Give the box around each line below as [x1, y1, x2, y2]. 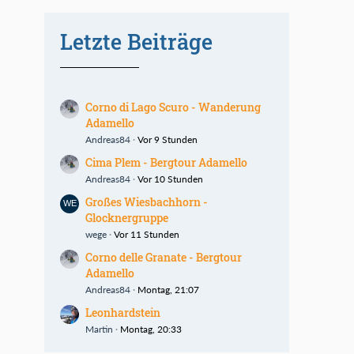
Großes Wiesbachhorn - [85, 194, 208, 209]
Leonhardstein [85, 305, 160, 320]
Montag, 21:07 [137, 284, 199, 296]
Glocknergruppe [85, 210, 168, 225]
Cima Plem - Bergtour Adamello [85, 155, 247, 170]
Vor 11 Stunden [114, 228, 179, 240]
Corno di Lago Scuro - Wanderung [85, 100, 261, 115]
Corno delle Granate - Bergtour [85, 250, 242, 265]
